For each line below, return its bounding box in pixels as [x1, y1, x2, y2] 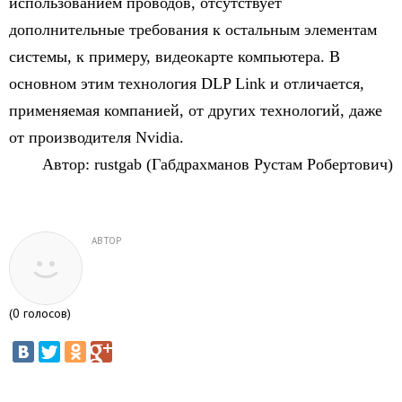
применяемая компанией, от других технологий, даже [9, 101, 382, 119]
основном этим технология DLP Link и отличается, [9, 74, 364, 92]
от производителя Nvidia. [9, 128, 184, 146]
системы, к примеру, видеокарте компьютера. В [9, 48, 340, 66]
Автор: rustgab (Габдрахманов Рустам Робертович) [42, 155, 393, 173]
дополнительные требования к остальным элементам [9, 21, 377, 39]
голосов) [20, 305, 71, 321]
